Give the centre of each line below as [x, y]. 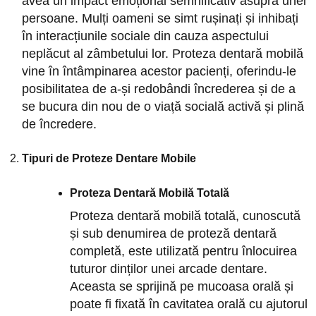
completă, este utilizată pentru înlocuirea [184, 251]
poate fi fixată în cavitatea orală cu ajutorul [189, 304]
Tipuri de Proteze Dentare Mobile [109, 158]
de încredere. [59, 124]
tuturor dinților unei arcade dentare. [169, 268]
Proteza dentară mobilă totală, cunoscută [186, 215]
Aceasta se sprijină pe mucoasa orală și [182, 286]
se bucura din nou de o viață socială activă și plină [163, 106]
